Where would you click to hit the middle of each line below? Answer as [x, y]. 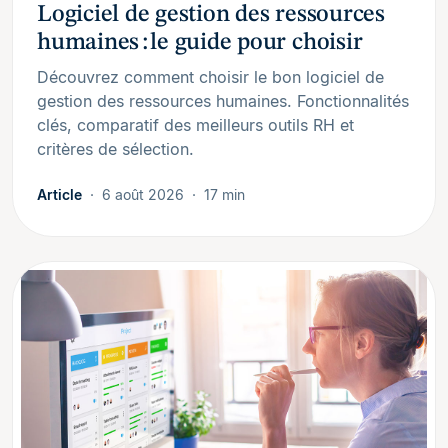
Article [59, 195]
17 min [224, 195]
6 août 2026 [143, 195]
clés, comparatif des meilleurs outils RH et [195, 125]
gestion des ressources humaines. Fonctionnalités [223, 101]
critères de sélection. [117, 149]
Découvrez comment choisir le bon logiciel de [210, 77]
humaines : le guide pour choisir [201, 43]
